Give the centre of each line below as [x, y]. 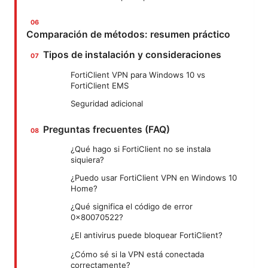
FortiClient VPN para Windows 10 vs [138, 74]
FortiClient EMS [100, 85]
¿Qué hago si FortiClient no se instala [141, 149]
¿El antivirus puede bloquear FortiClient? [147, 235]
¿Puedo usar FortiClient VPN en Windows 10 [154, 178]
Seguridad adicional [107, 103]
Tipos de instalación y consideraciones [133, 55]
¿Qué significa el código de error [132, 207]
